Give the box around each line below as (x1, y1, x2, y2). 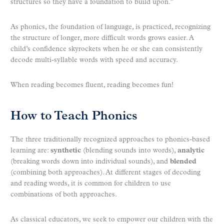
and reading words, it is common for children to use (10, 179, 171, 187)
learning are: (10, 146, 50, 154)
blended (170, 157, 196, 165)
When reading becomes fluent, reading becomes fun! (10, 81, 173, 89)
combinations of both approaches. (10, 190, 117, 198)
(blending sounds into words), (81, 146, 177, 154)
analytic (177, 146, 204, 154)
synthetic (50, 146, 81, 154)
